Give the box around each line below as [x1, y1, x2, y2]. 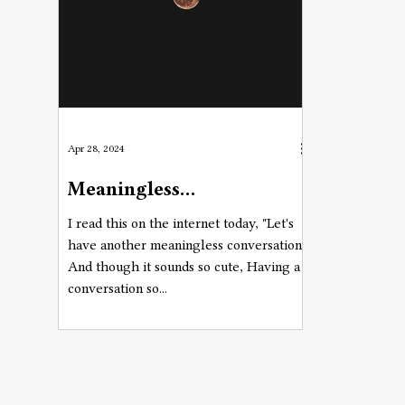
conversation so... [68, 280, 167, 297]
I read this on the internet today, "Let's [68, 215, 294, 231]
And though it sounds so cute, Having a [68, 259, 300, 275]
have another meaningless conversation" [68, 237, 306, 253]
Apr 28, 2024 [68, 142, 125, 155]
